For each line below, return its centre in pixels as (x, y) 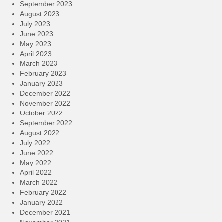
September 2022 (46, 123)
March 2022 (39, 183)
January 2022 (41, 202)
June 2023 (36, 34)
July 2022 (35, 143)
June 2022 (36, 153)
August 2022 (40, 133)
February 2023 (43, 74)
